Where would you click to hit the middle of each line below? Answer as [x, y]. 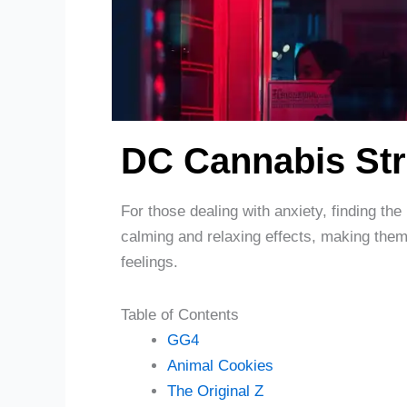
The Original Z [215, 391]
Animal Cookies [220, 365]
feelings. [149, 263]
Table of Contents [180, 314]
